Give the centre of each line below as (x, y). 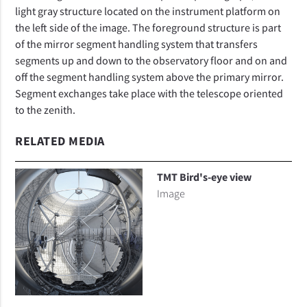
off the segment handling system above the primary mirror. (150, 77)
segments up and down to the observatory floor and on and (151, 61)
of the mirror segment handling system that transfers (137, 44)
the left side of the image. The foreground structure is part (148, 28)
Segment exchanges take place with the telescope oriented (149, 94)
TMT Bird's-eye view (204, 177)
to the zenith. (46, 110)
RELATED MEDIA (60, 141)
